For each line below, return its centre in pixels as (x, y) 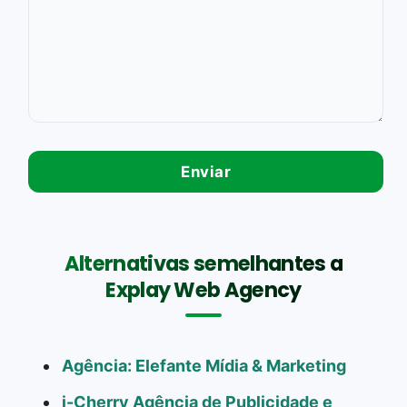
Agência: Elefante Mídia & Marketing (204, 365)
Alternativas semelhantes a (203, 263)
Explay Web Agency (203, 289)
